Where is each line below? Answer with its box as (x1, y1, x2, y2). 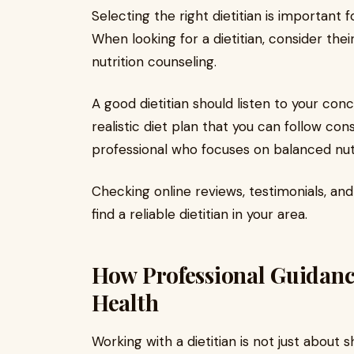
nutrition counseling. (92, 53, 217, 70)
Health (92, 288, 159, 317)
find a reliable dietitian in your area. (92, 205, 307, 223)
